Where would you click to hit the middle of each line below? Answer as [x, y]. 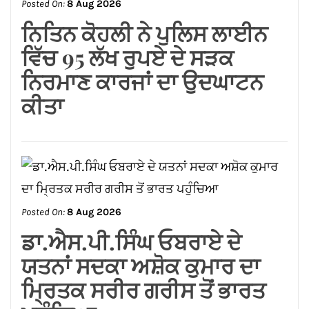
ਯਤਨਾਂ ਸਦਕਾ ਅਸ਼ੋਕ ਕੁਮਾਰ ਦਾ [141, 149]
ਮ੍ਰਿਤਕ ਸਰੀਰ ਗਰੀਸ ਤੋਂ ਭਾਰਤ [143, 173]
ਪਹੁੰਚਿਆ [59, 197]
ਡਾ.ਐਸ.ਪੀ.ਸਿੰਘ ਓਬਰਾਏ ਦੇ [131, 125]
